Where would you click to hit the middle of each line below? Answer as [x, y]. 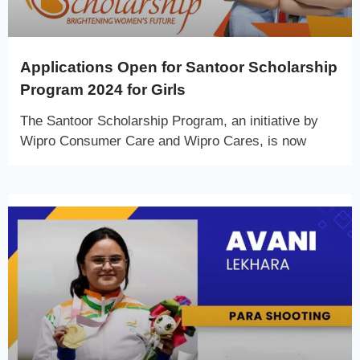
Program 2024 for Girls [103, 89]
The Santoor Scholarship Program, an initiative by [169, 121]
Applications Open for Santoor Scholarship [179, 67]
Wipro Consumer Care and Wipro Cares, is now [163, 141]
